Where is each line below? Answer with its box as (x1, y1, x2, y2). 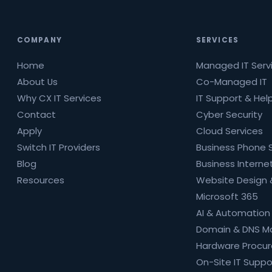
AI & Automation (195, 206, 270, 220)
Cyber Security (195, 108, 262, 121)
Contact (16, 108, 56, 121)
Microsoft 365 (195, 190, 258, 203)
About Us (16, 75, 58, 89)
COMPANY (16, 35, 62, 46)
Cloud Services (195, 124, 263, 138)
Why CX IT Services (16, 92, 101, 105)
